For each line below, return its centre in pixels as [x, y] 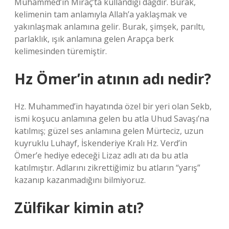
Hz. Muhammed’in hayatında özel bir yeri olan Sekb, [113, 106]
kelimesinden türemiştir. [61, 51]
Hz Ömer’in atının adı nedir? [113, 79]
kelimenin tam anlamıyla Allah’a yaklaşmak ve [101, 14]
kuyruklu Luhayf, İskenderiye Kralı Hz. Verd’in [101, 143]
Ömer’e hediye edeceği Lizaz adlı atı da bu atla [101, 155]
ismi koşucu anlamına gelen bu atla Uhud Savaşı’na [112, 119]
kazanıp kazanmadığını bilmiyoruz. [80, 180]
